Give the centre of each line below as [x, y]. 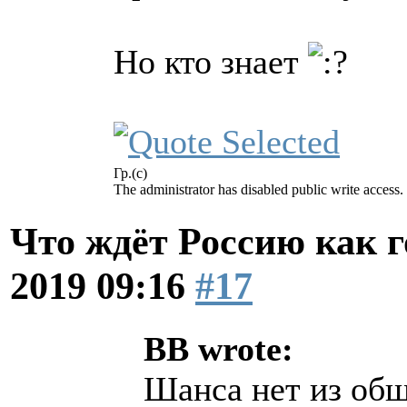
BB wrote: [218, 348]
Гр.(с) [130, 173]
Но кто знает [211, 61]
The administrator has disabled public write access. [258, 189]
